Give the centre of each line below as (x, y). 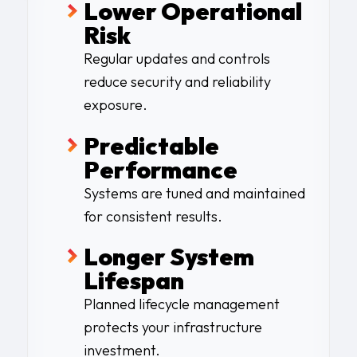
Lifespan (133, 280)
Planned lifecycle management (181, 304)
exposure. (115, 105)
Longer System (169, 256)
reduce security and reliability (177, 82)
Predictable (151, 145)
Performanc (153, 169)
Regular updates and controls (177, 59)
